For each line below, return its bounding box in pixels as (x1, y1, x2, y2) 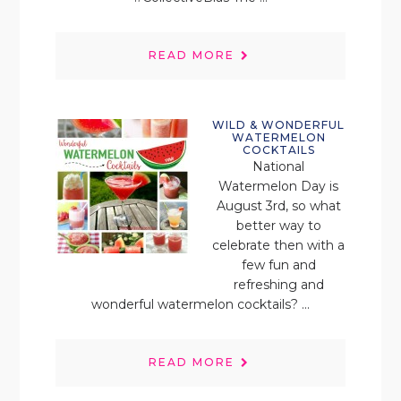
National (252, 158, 304, 175)
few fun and (241, 257, 316, 273)
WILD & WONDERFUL (212, 118, 345, 132)
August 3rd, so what (216, 198, 341, 214)
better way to (235, 218, 321, 234)
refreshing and (233, 277, 324, 293)
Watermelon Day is (218, 178, 338, 194)
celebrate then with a (212, 237, 345, 253)
